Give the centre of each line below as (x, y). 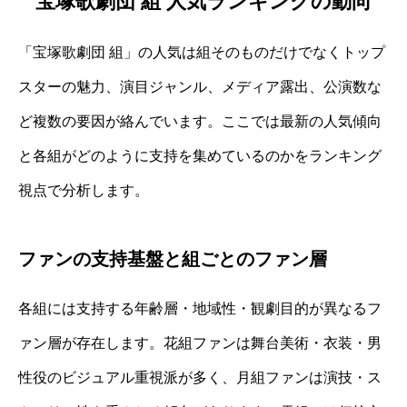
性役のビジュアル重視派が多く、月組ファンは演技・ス (200, 377)
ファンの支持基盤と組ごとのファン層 (173, 258)
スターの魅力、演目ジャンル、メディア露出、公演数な (200, 86)
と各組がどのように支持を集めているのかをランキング (200, 155)
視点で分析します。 (84, 190)
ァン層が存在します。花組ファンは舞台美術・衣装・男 (200, 342)
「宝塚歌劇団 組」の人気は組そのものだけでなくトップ (202, 52)
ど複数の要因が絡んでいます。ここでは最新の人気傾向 (200, 121)
